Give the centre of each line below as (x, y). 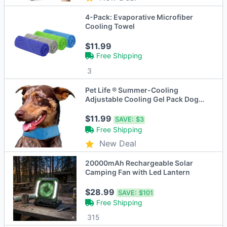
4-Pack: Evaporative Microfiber (139, 17)
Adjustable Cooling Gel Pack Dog (142, 99)
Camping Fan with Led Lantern (138, 172)
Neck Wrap (104, 108)
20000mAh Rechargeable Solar (139, 163)
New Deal (118, 144)
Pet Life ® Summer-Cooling (132, 90)
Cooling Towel (110, 26)
